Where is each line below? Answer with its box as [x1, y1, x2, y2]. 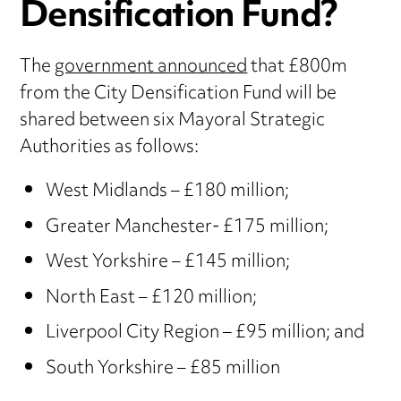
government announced [55, 49, 248, 87]
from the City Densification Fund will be [20, 76, 337, 114]
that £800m [247, 49, 348, 87]
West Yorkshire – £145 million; [45, 244, 290, 282]
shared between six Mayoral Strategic [20, 103, 326, 141]
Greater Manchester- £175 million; [45, 209, 328, 246]
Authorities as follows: [20, 130, 200, 167]
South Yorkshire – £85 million [45, 350, 280, 388]
